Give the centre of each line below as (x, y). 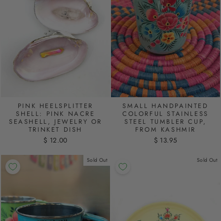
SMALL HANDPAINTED (166, 106)
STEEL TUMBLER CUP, (166, 122)
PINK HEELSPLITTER (55, 106)
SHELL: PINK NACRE (55, 114)
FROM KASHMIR (166, 130)
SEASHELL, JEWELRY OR (55, 122)
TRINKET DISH (55, 130)
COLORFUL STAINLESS (166, 114)
